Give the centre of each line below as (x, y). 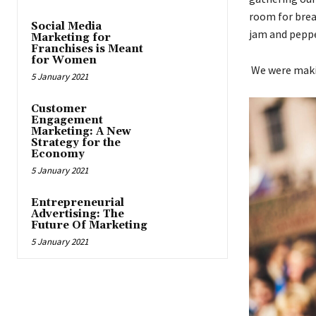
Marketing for (71, 38)
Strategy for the (76, 143)
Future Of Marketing (89, 226)
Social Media (66, 27)
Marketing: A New (81, 132)
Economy (58, 154)
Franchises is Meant (87, 49)
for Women (64, 61)
